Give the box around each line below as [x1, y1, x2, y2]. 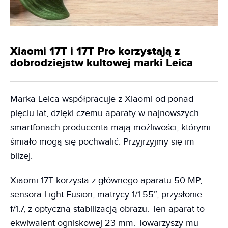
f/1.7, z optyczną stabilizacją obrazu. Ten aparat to [10, 203, 205, 214]
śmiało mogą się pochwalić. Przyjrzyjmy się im [10, 136, 194, 147]
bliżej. [10, 150, 33, 161]
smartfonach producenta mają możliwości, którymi [10, 122, 211, 133]
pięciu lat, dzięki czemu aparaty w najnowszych [10, 107, 199, 119]
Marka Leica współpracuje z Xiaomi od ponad [10, 93, 193, 104]
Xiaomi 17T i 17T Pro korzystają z [10, 44, 180, 59]
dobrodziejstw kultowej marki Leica [10, 55, 193, 70]
